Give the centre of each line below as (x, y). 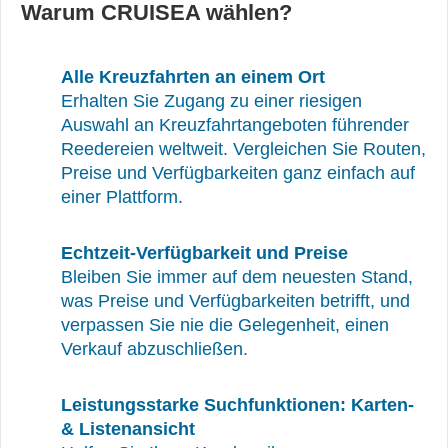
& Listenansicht (128, 429)
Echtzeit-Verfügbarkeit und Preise (204, 253)
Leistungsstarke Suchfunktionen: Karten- (237, 405)
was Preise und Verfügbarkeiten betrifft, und (235, 301)
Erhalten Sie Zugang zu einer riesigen (211, 101)
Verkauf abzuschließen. (154, 349)
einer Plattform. (122, 197)
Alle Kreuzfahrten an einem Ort (193, 77)
